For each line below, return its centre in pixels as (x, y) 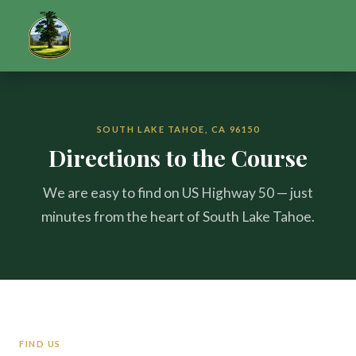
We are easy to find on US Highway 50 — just (178, 193)
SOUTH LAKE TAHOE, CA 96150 (178, 129)
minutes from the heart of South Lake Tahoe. (178, 217)
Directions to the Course (178, 157)
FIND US (40, 344)
